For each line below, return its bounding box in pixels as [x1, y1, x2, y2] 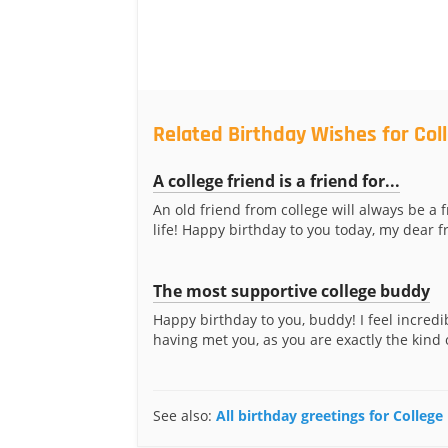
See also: [153, 406, 216, 425]
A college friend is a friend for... [153, 170, 400, 192]
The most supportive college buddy [153, 280, 430, 302]
